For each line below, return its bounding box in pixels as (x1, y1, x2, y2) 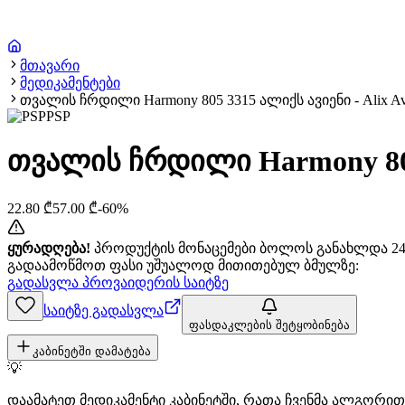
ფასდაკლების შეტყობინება (189, 317, 350, 332)
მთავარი (20, 58, 80, 73)
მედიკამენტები (20, 75, 120, 90)
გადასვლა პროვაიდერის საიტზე (7, 274, 229, 290)
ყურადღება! (7, 240, 90, 256)
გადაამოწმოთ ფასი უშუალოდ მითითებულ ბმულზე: (7, 257, 359, 273)
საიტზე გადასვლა (43, 302, 164, 318)
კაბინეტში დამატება (33, 344, 151, 358)
